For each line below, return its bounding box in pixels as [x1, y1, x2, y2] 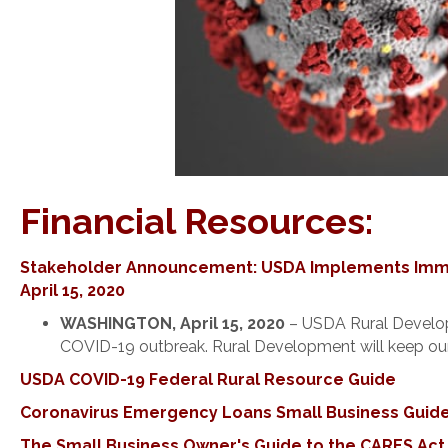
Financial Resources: [20, 199, 373, 242]
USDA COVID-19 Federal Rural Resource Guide [20, 369, 396, 389]
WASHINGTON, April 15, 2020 [60, 313, 285, 333]
